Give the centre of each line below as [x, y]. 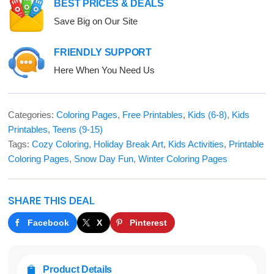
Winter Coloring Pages [183, 159]
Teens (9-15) [78, 129]
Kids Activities [196, 144]
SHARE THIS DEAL [52, 201]
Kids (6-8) [208, 115]
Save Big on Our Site [96, 21]
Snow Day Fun [104, 159]
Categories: [32, 115]
